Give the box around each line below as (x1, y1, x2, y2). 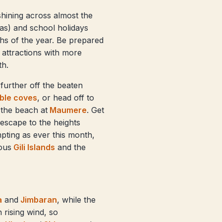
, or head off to (37, 93, 94, 103)
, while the (57, 195, 96, 205)
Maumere (48, 105, 87, 115)
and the (55, 142, 86, 152)
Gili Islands (11, 142, 55, 152)
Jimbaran (18, 195, 57, 205)
